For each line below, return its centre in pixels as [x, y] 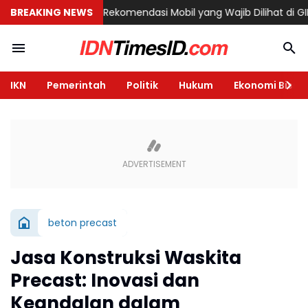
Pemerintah [76, 85]
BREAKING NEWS [52, 12]
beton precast [82, 222]
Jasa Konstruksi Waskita [126, 258]
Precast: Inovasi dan [105, 280]
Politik [142, 85]
